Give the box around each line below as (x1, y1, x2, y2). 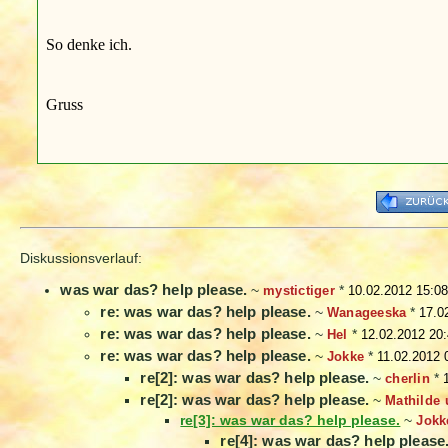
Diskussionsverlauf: (20, 250, 143, 266)
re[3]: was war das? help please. (180, 413, 401, 429)
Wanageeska (326, 305, 407, 321)
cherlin (385, 371, 430, 387)
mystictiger (263, 283, 335, 299)
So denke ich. (45, 34, 132, 54)
